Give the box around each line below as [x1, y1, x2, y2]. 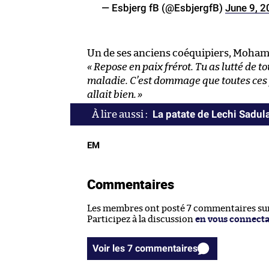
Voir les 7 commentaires [135, 243, 198, 255]
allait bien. [87, 89, 136, 100]
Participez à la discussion [87, 215, 195, 225]
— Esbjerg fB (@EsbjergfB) [101, 2, 225, 14]
